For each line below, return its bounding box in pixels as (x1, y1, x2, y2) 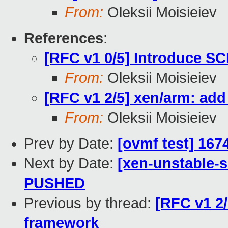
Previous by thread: (24, 195, 155, 212)
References (24, 30, 103, 47)
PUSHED (24, 175, 85, 192)
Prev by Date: (24, 135, 118, 152)
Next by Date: (24, 155, 118, 172)
